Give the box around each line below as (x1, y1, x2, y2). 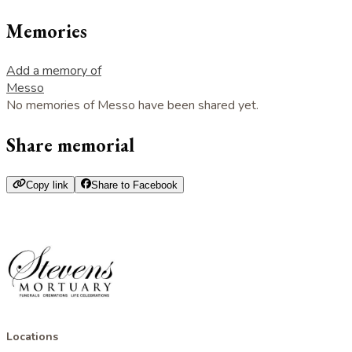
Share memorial (6, 132, 134, 157)
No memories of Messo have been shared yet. (6, 96, 258, 114)
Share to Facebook (90, 179, 178, 192)
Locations (6, 329, 58, 345)
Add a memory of (6, 61, 101, 79)
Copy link (25, 179, 68, 192)
